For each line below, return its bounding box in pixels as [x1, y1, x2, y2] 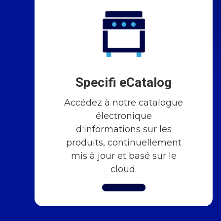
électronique [95, 110, 152, 121]
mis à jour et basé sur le [71, 150, 177, 161]
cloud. [110, 163, 137, 175]
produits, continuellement [66, 137, 182, 148]
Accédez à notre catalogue [64, 97, 184, 108]
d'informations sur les [75, 123, 172, 135]
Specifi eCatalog [75, 74, 172, 90]
